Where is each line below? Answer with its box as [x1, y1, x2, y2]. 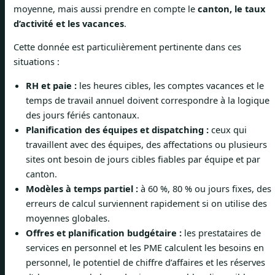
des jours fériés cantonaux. [26, 108, 139, 121]
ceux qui [209, 123, 247, 136]
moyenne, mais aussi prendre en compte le [14, 2, 198, 15]
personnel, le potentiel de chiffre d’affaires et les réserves [26, 255, 265, 268]
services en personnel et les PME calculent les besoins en [26, 241, 264, 254]
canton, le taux [198, 2, 265, 15]
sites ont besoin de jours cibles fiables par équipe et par [26, 152, 260, 165]
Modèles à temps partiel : [26, 182, 138, 195]
